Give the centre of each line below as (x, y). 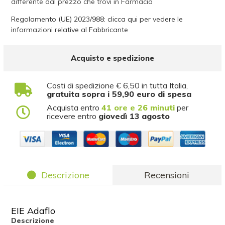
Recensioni (167, 175)
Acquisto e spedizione (113, 58)
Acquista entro (74, 107)
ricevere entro (73, 116)
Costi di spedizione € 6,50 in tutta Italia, (118, 85)
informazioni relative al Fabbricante (70, 30)
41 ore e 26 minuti (138, 107)
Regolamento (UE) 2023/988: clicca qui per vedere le (97, 19)
